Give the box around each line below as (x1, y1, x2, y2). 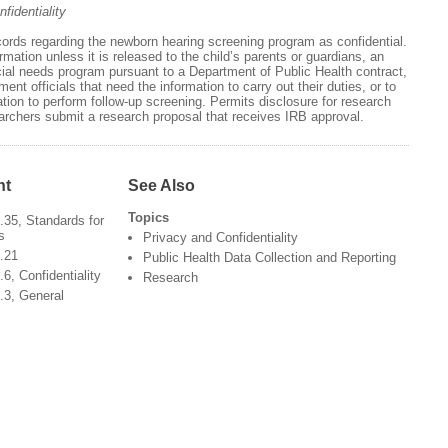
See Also (127, 176, 195, 195)
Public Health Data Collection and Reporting (142, 250, 396, 266)
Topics (127, 210, 169, 226)
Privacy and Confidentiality (142, 230, 298, 246)
